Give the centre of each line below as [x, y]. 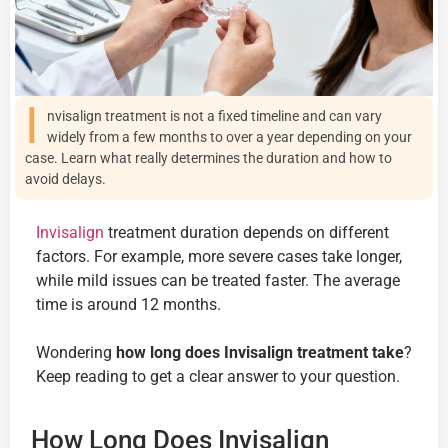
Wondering [76, 353]
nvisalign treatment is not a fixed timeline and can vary [214, 115]
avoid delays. [65, 178]
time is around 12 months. [128, 304]
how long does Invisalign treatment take [260, 353]
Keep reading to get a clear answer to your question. [218, 377]
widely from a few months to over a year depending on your [229, 136]
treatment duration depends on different [246, 232]
